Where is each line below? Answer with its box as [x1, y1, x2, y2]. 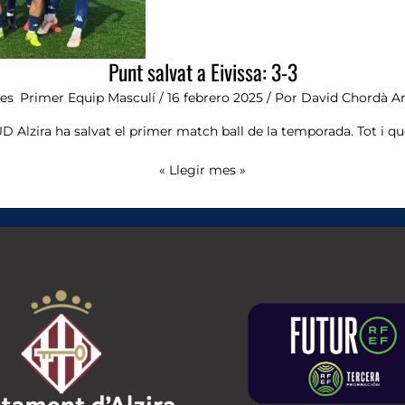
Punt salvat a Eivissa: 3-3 [108, 56, 297, 89]
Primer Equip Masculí [20, 89, 155, 105]
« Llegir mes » [159, 162, 246, 177]
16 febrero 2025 [167, 89, 267, 105]
